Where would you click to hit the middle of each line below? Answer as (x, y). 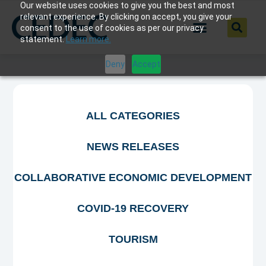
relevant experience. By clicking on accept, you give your (126, 17)
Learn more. (88, 39)
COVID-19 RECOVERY (133, 209)
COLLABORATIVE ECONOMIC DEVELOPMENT (133, 178)
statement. (43, 39)
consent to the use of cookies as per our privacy (112, 28)
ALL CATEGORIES (133, 116)
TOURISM (133, 240)
